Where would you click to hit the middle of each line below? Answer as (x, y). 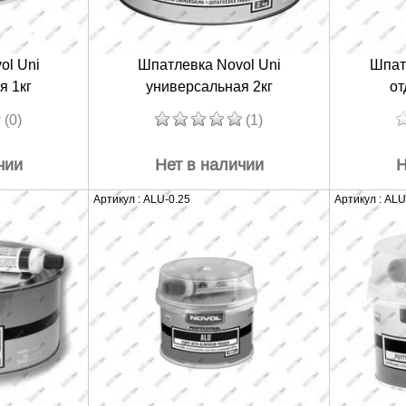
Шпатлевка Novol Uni (209, 64)
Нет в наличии (209, 164)
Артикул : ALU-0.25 (142, 199)
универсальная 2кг (209, 86)
